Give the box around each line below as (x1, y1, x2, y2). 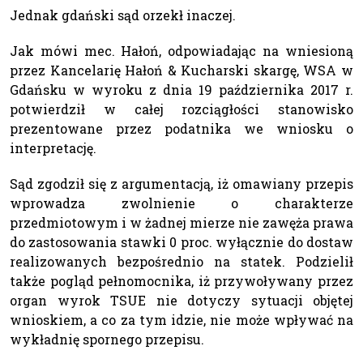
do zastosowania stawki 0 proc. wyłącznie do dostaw (10, 233, 353, 250)
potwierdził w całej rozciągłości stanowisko (10, 100, 353, 117)
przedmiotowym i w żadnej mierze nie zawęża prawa (10, 213, 353, 231)
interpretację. (10, 139, 96, 156)
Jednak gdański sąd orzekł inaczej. (10, 6, 236, 23)
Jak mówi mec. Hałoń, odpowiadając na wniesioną (10, 41, 353, 59)
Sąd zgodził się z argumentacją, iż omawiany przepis (10, 174, 353, 192)
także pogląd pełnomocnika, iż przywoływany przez (10, 271, 353, 289)
